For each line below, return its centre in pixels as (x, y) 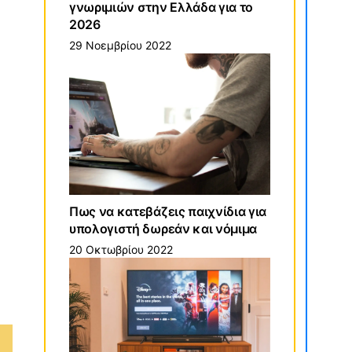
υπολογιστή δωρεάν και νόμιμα (163, 229)
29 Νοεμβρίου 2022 (120, 46)
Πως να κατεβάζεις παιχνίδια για (168, 212)
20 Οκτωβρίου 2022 (121, 250)
